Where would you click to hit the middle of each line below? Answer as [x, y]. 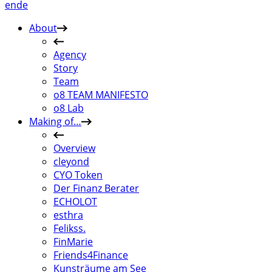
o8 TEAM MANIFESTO [101, 95]
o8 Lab [69, 108]
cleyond [71, 161]
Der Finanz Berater [96, 188]
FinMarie [73, 242]
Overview [74, 148]
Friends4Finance [91, 255]
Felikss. [70, 228]
